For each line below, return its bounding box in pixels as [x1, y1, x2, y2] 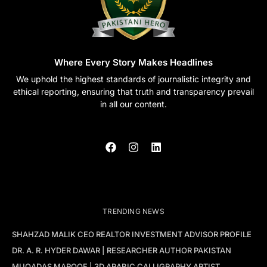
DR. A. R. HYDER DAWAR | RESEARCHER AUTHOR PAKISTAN [12, 246, 231, 256]
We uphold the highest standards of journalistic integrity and [16, 74, 251, 85]
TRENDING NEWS [103, 207, 164, 216]
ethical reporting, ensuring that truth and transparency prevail [13, 86, 254, 97]
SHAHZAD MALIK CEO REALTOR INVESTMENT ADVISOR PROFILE [12, 229, 252, 240]
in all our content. [100, 99, 167, 110]
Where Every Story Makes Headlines [54, 57, 213, 69]
